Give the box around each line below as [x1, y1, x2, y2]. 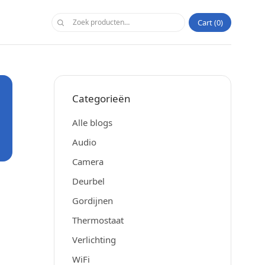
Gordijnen [72, 195, 113, 206]
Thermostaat [72, 214, 124, 226]
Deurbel [72, 175, 105, 187]
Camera [72, 156, 104, 167]
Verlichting [72, 234, 116, 245]
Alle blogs [72, 117, 112, 128]
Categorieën [72, 92, 131, 105]
